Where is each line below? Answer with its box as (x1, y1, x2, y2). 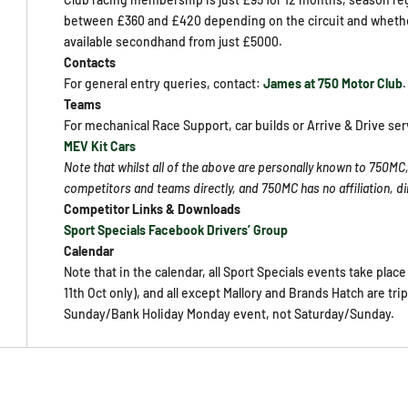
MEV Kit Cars (64, 138, 137, 154)
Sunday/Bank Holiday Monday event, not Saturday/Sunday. (64, 306, 395, 321)
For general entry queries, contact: (64, 76, 264, 91)
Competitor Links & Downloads (64, 201, 241, 217)
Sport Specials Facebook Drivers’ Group (64, 222, 289, 238)
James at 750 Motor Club (263, 76, 403, 91)
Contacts (64, 55, 117, 70)
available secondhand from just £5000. (64, 34, 283, 49)
